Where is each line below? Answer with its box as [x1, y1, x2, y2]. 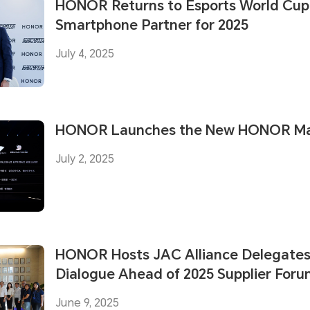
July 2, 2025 [55, 152, 114, 166]
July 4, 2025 [55, 47, 114, 61]
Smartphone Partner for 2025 [55, 17, 248, 34]
